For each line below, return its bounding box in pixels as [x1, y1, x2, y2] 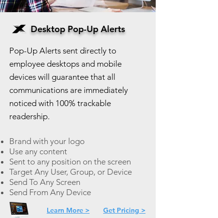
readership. [9, 111, 50, 121]
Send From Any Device [9, 187, 91, 197]
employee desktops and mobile [9, 59, 122, 69]
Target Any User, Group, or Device [9, 167, 132, 177]
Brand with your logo [9, 136, 85, 146]
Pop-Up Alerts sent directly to [9, 46, 116, 55]
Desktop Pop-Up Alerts [31, 23, 125, 35]
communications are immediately [9, 85, 128, 95]
